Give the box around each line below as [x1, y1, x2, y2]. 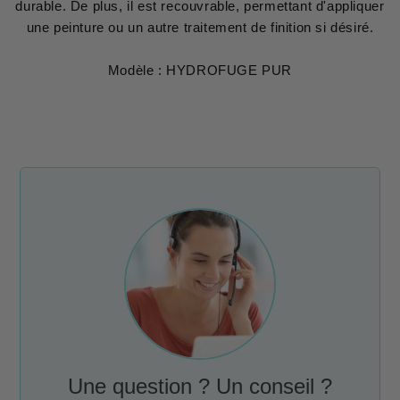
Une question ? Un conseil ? [68, 373, 332, 398]
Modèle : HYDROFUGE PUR [107, 62, 293, 78]
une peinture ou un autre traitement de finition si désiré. [26, 19, 374, 35]
